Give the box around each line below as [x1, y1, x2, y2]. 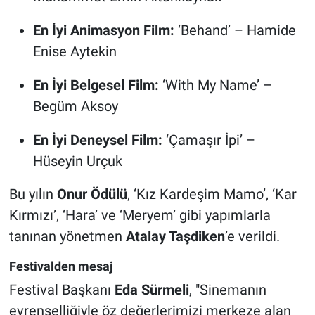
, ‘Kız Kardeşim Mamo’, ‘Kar [127, 185, 297, 202]
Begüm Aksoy [32, 97, 118, 115]
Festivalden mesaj [8, 258, 113, 274]
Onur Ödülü [56, 185, 127, 202]
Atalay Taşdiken [125, 227, 225, 245]
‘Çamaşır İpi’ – [162, 131, 255, 148]
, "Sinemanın [188, 281, 266, 299]
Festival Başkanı [8, 281, 115, 299]
